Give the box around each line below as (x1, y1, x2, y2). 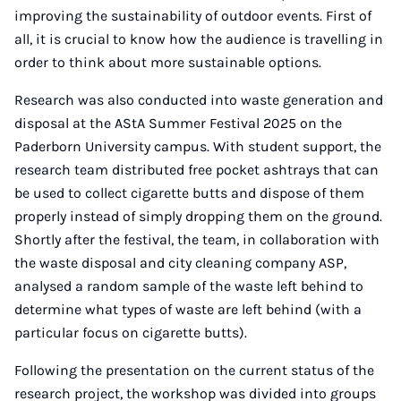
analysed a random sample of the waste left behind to (14, 277, 363, 294)
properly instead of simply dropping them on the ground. (14, 208, 382, 225)
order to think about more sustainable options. (14, 54, 321, 71)
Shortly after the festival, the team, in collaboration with (14, 231, 380, 248)
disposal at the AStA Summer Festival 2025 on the (14, 115, 342, 132)
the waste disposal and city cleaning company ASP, (14, 254, 346, 271)
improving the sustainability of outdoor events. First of (14, 7, 371, 24)
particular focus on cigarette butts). (14, 324, 247, 341)
